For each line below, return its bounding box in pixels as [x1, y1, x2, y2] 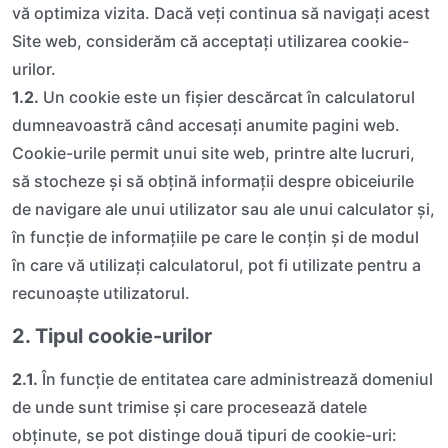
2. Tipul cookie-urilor [12, 323, 212, 348]
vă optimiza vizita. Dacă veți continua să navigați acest [12, 2, 430, 23]
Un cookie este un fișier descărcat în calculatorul [39, 86, 415, 107]
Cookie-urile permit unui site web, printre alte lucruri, [12, 142, 415, 163]
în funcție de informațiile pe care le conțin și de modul [12, 226, 419, 247]
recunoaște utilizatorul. [12, 282, 190, 303]
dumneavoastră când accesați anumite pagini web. [12, 114, 400, 135]
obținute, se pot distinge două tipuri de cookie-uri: [12, 424, 397, 445]
